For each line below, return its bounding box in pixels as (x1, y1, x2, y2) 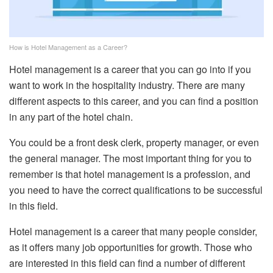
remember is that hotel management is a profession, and (9, 167, 250, 182)
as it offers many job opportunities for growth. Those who (9, 240, 252, 255)
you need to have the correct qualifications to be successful (9, 183, 263, 197)
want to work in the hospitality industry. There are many (9, 78, 245, 93)
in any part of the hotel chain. (9, 110, 135, 124)
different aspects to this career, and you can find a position (9, 94, 258, 108)
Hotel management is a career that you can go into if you (9, 62, 251, 77)
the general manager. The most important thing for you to (9, 151, 252, 166)
